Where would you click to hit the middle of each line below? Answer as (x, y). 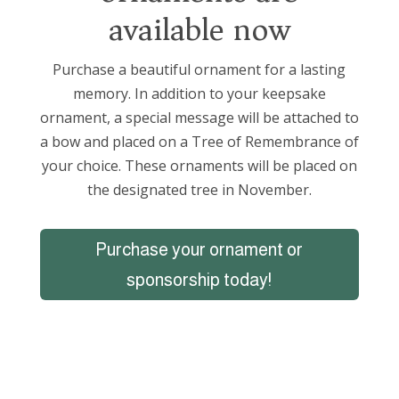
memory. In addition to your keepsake (199, 93)
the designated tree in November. (199, 189)
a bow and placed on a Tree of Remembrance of (199, 141)
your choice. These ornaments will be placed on (199, 165)
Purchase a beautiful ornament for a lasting (199, 69)
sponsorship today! (199, 279)
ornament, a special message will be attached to (199, 117)
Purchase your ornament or (199, 249)
